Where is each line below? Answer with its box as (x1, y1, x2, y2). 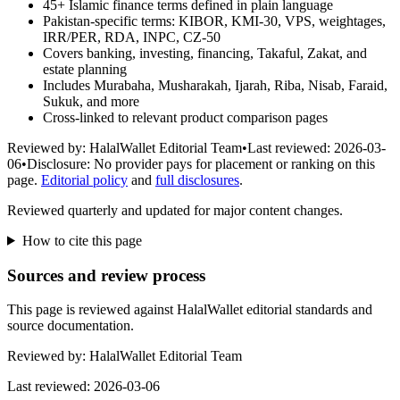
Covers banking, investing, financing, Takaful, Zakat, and (43, 45, 367, 61)
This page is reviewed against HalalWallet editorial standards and (7, 302, 372, 318)
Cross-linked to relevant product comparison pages (43, 109, 328, 125)
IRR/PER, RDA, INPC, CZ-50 (43, 29, 221, 45)
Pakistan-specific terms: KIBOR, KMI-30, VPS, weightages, (43, 12, 386, 29)
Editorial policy (41, 171, 128, 187)
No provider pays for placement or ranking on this (94, 155, 375, 171)
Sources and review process (7, 265, 205, 285)
